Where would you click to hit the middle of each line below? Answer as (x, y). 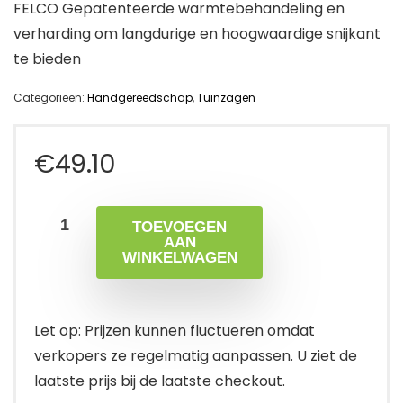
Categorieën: (50, 97)
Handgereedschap (140, 97)
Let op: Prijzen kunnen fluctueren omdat (175, 330)
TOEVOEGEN (179, 227)
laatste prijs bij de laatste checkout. (160, 381)
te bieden (47, 58)
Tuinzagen (226, 97)
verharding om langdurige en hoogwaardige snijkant (197, 33)
